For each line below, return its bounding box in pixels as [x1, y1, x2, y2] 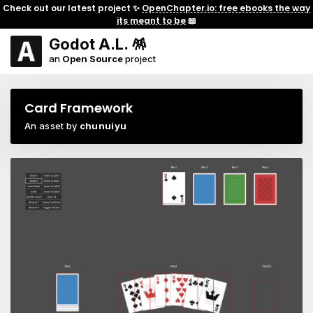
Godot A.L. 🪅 [49, 35, 147, 53]
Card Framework [24, 99, 133, 117]
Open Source [62, 53, 123, 64]
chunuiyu [79, 120, 127, 131]
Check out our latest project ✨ [3, 1, 142, 14]
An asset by [24, 120, 80, 131]
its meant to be [117, 14, 186, 27]
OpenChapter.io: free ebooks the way [142, 1, 310, 14]
